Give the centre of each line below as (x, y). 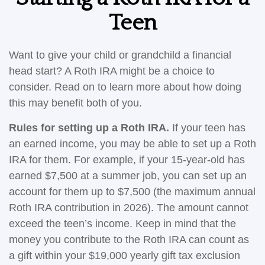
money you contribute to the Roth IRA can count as (129, 240)
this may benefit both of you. (75, 103)
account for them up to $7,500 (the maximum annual (132, 192)
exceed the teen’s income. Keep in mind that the (122, 224)
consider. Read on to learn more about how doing (125, 87)
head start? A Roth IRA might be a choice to (112, 71)
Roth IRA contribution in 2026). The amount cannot (129, 208)
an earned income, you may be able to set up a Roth (132, 144)
